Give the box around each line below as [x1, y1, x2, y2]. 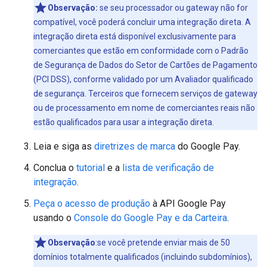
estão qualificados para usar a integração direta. [33, 117, 214, 127]
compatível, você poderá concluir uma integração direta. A [33, 17, 251, 27]
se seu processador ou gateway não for [98, 3, 248, 13]
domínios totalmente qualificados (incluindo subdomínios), [33, 252, 252, 262]
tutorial [76, 162, 105, 173]
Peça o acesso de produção [33, 198, 150, 209]
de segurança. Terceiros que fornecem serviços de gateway [33, 89, 257, 98]
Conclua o [33, 162, 76, 173]
